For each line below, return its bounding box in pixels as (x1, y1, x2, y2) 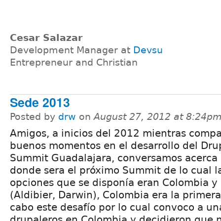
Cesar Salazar (10, 33, 82, 43)
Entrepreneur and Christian (10, 57, 138, 68)
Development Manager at (10, 45, 133, 56)
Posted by (10, 111, 58, 122)
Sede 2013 (10, 93, 70, 111)
